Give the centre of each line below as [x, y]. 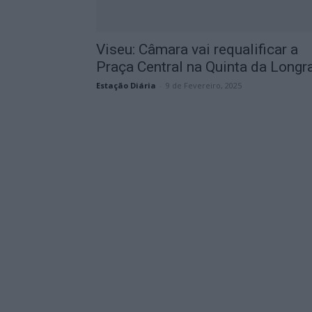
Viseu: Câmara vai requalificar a [197, 49]
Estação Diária [126, 85]
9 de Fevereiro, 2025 [204, 85]
